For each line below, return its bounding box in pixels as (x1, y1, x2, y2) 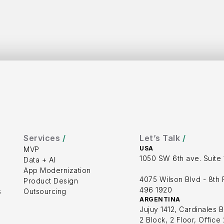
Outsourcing (23, 187, 66, 195)
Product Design (23, 176, 78, 185)
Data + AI (23, 155, 55, 164)
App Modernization (23, 166, 91, 174)
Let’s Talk (139, 133, 182, 143)
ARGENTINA (139, 195, 180, 203)
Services (23, 133, 62, 143)
